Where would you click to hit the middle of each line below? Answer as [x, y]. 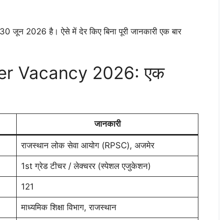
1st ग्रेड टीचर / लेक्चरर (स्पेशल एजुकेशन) [86, 166]
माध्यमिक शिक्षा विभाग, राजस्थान [69, 207]
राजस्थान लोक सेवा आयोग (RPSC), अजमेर [87, 146]
